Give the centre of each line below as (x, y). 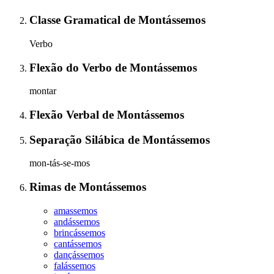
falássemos (75, 265)
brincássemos (80, 232)
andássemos (77, 221)
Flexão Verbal (66, 115)
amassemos (76, 210)
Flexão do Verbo (72, 67)
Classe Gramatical (76, 20)
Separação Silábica (79, 139)
